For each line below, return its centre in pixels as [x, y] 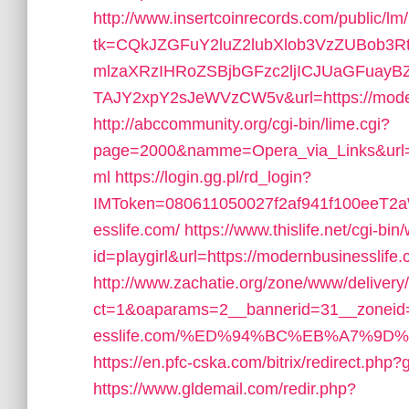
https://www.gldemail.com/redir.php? [225, 389]
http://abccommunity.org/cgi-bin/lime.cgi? [241, 124]
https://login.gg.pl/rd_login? [213, 177]
